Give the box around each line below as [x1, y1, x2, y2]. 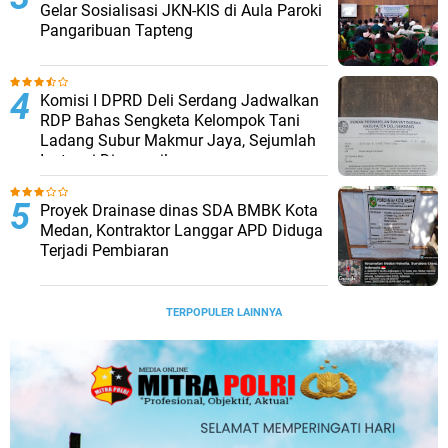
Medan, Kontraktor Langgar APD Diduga [40, 220, 323, 240]
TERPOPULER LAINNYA [166, 305, 282, 319]
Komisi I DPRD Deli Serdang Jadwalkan [40, 90, 319, 110]
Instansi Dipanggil [40, 150, 168, 170]
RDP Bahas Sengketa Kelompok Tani [40, 110, 300, 130]
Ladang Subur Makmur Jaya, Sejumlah [40, 130, 316, 150]
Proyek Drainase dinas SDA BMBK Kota [40, 200, 318, 220]
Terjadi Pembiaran [40, 240, 169, 260]
